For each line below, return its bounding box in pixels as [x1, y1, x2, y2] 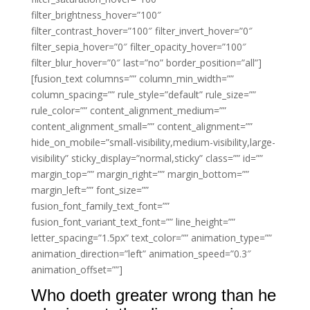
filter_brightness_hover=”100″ [30, 8, 161, 21]
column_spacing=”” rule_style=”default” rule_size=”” [30, 88, 256, 101]
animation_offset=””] [30, 263, 122, 276]
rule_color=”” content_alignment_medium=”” [30, 104, 226, 117]
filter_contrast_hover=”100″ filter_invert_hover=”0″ [30, 24, 253, 37]
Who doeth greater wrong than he [30, 286, 276, 304]
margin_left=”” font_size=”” [30, 183, 149, 197]
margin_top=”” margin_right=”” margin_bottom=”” [30, 167, 249, 181]
